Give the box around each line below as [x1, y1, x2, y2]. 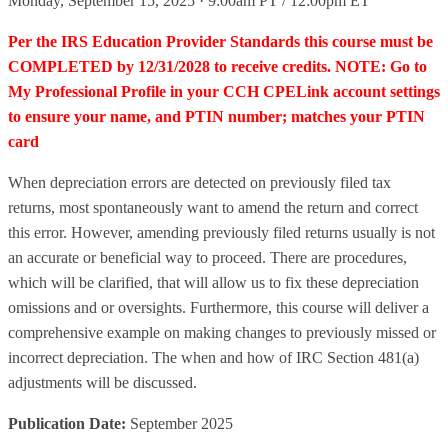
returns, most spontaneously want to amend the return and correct [8, 199, 418, 216]
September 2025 [126, 415, 233, 432]
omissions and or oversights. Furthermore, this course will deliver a [8, 299, 429, 316]
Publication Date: [8, 415, 126, 432]
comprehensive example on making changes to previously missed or [8, 324, 436, 341]
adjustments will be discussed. [8, 374, 197, 391]
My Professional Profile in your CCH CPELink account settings [8, 83, 440, 100]
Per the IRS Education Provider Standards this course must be [8, 33, 433, 50]
